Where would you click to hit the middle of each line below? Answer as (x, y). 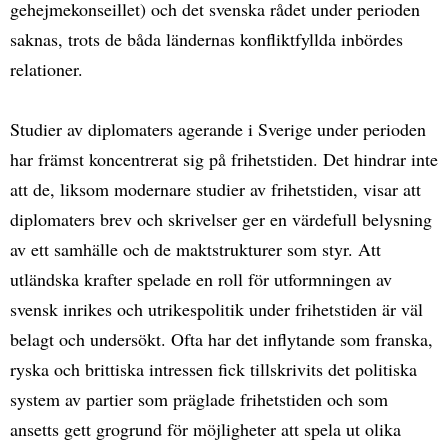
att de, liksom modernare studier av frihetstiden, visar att (215, 188)
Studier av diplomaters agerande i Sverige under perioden (218, 128)
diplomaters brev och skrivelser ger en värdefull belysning (221, 218)
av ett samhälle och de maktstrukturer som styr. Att (195, 248)
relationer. (46, 68)
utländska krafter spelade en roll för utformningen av (201, 278)
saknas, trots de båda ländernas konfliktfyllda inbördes (206, 38)
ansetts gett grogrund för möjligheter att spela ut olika (205, 428)
